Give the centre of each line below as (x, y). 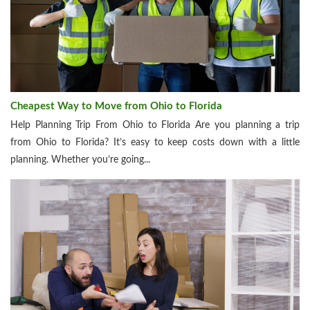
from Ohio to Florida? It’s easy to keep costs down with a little (155, 142)
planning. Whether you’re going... (80, 159)
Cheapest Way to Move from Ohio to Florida (116, 106)
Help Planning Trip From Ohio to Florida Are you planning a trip (155, 125)
